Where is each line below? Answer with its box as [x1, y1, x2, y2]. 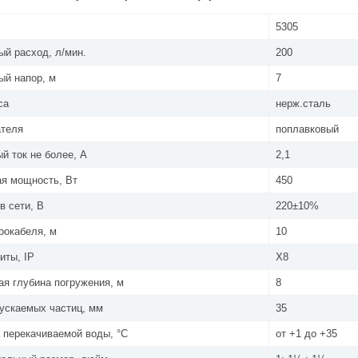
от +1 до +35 [276, 327, 338, 340]
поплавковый [276, 122, 340, 135]
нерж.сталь [276, 97, 332, 109]
